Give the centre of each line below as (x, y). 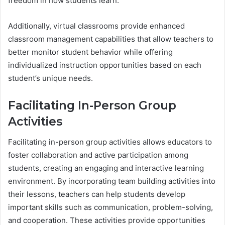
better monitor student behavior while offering (90, 52)
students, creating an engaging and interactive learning (106, 168)
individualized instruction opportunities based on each (105, 65)
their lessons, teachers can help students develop (97, 194)
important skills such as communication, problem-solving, (110, 207)
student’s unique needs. (50, 78)
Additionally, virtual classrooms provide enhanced (96, 26)
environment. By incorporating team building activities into (112, 181)
